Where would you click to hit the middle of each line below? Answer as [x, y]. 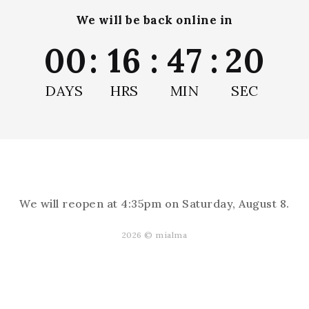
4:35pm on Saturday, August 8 [204, 203]
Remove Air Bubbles [154, 64]
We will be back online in [154, 20]
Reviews [154, 243]
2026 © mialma [154, 235]
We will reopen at [70, 203]
